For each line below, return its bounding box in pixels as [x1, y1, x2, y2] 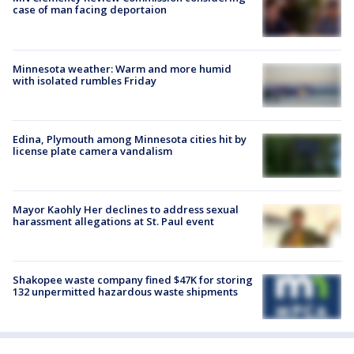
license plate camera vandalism [13, 143, 172, 158]
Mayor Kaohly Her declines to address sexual [13, 202, 239, 217]
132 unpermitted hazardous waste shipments [13, 284, 238, 299]
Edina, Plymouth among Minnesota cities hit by [13, 131, 247, 146]
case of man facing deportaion [13, 2, 167, 17]
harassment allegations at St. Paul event [13, 214, 214, 229]
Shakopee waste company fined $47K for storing [13, 273, 253, 288]
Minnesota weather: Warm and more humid [13, 61, 232, 76]
